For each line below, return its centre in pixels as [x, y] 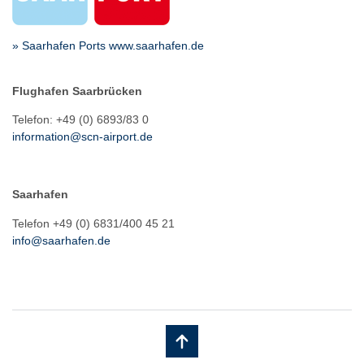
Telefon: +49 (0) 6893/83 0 [80, 120]
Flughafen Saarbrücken [79, 91]
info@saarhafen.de [61, 240]
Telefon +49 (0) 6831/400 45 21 [93, 223]
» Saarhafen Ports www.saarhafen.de [108, 46]
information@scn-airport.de [82, 137]
